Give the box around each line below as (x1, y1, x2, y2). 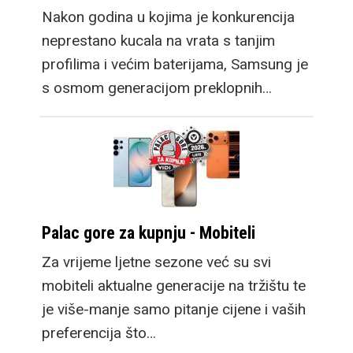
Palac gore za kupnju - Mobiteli (42, 222, 255, 243)
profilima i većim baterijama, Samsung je (42, 54, 308, 73)
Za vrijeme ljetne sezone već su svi (42, 252, 271, 271)
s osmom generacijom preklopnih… (42, 78, 272, 97)
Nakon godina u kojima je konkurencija (42, 7, 295, 26)
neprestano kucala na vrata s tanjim (42, 31, 275, 50)
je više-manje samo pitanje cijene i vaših (42, 299, 306, 318)
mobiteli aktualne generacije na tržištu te (42, 276, 306, 295)
